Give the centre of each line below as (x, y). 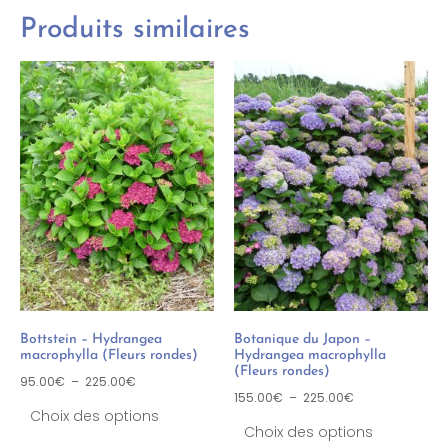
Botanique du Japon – (302, 339)
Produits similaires (135, 29)
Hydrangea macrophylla (310, 355)
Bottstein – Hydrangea (91, 339)
